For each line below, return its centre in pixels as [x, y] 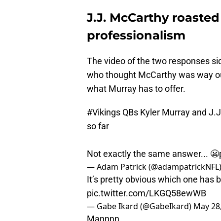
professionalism [136, 36]
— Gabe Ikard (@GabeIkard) [140, 206]
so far [98, 126]
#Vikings [104, 112]
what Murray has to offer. [136, 89]
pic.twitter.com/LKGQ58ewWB [147, 193]
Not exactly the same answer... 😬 [153, 154]
